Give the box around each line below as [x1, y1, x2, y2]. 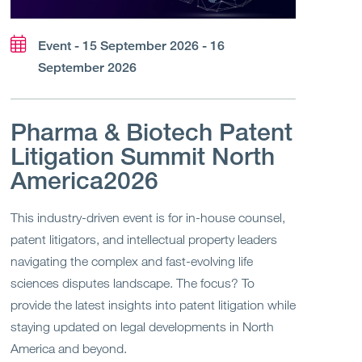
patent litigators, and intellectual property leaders [10, 232, 277, 247]
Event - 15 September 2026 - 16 [37, 38, 225, 54]
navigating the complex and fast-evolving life [10, 254, 253, 269]
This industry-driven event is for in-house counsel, [10, 210, 285, 225]
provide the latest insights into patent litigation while [10, 297, 296, 313]
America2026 [10, 166, 158, 196]
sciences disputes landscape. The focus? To [10, 276, 255, 291]
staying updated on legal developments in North [10, 319, 274, 335]
